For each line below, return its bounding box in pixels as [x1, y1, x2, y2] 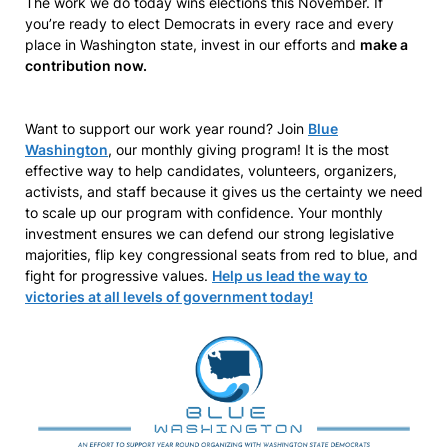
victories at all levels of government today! [25, 288, 313, 305]
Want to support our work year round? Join [25, 120, 308, 137]
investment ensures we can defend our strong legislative [25, 225, 394, 242]
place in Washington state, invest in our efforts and [25, 36, 360, 53]
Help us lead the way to [212, 267, 368, 284]
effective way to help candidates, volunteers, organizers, [25, 162, 397, 179]
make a [360, 36, 408, 53]
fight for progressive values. [25, 267, 212, 284]
